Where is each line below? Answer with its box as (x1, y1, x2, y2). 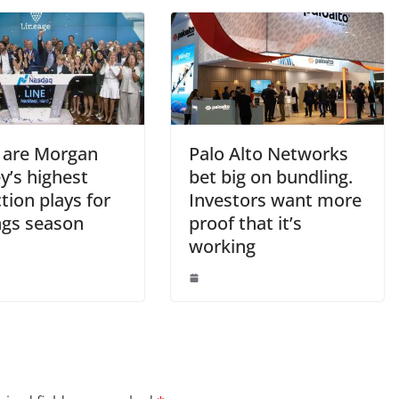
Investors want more (189, 187, 362, 212)
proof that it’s (189, 210, 302, 235)
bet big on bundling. (189, 164, 353, 189)
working (189, 233, 256, 258)
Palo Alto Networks (189, 141, 348, 166)
